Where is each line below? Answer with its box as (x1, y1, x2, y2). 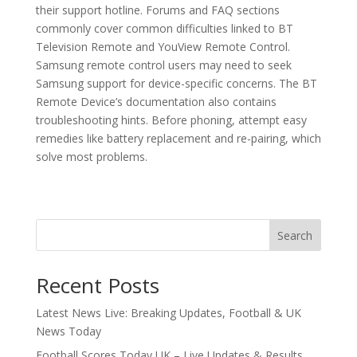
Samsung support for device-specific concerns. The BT (35, 76, 317, 92)
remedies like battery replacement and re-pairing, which (35, 131, 321, 147)
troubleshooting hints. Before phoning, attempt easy (35, 112, 307, 128)
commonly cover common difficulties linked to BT (35, 21, 293, 37)
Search (277, 228, 313, 244)
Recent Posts (35, 271, 159, 300)
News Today (35, 324, 101, 339)
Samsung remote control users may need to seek (35, 57, 292, 73)
